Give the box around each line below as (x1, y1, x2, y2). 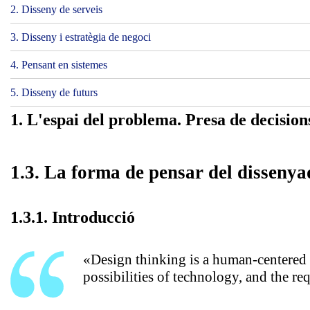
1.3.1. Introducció (10, 208, 135, 227)
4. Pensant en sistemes (10, 59, 107, 71)
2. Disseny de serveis (10, 3, 102, 15)
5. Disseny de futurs (10, 86, 98, 98)
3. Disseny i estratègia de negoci (10, 31, 151, 43)
